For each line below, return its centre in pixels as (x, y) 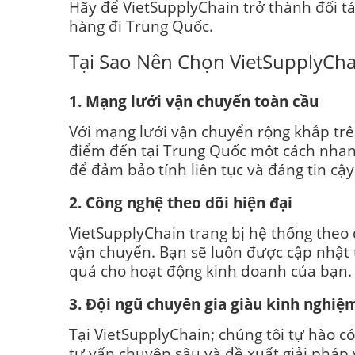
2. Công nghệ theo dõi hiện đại (181, 203)
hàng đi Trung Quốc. (141, 26)
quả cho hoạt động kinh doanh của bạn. (210, 271)
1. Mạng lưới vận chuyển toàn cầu (194, 101)
